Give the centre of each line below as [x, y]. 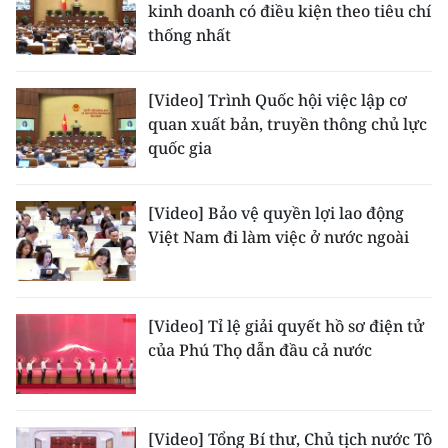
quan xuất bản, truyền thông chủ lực [287, 124]
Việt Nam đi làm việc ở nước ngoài [278, 237]
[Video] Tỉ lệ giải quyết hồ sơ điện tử [286, 326]
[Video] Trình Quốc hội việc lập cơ [277, 100]
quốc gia [180, 148]
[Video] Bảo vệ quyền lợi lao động [276, 213]
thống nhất [189, 35]
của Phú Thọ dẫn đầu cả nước [260, 350]
